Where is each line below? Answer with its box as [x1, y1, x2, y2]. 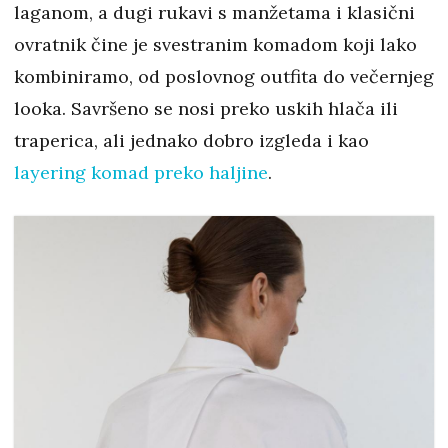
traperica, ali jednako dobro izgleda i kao [14, 128, 369, 152]
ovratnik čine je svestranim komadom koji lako [14, 32, 417, 56]
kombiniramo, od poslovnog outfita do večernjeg [14, 64, 434, 88]
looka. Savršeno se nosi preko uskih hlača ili [14, 96, 398, 120]
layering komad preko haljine [14, 160, 268, 184]
